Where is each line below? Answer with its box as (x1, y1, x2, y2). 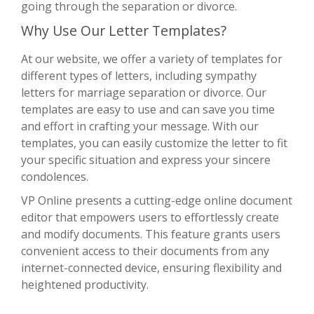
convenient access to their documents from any (21, 243, 269, 259)
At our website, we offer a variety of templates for (21, 50, 282, 67)
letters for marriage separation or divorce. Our (21, 84, 266, 100)
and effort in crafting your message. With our (21, 118, 259, 134)
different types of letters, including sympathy (21, 67, 257, 83)
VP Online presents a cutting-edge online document (21, 192, 292, 208)
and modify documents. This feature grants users (21, 226, 280, 242)
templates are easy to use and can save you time (21, 101, 275, 117)
